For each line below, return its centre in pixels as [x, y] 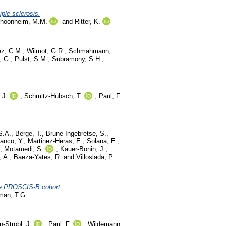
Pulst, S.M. [31, 59]
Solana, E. [102, 141]
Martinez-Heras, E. [55, 141]
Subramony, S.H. [77, 59]
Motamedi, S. [24, 149]
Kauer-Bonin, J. [83, 149]
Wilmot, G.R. [46, 51]
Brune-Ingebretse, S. [76, 133]
